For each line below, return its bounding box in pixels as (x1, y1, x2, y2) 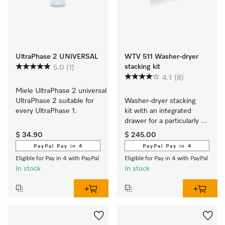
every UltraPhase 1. (16, 107, 77, 115)
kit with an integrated (125, 107, 191, 115)
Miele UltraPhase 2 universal (16, 87, 106, 94)
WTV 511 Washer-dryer (125, 53, 198, 60)
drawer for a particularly (125, 118, 199, 125)
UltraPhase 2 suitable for (16, 97, 94, 104)
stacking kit (125, 63, 160, 70)
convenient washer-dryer (125, 128, 204, 135)
